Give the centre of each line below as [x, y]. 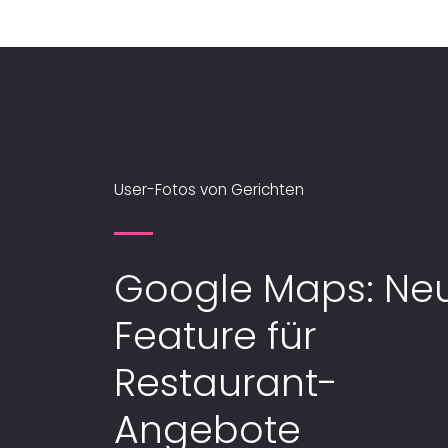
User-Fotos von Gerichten [208, 190]
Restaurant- [225, 382]
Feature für [214, 335]
